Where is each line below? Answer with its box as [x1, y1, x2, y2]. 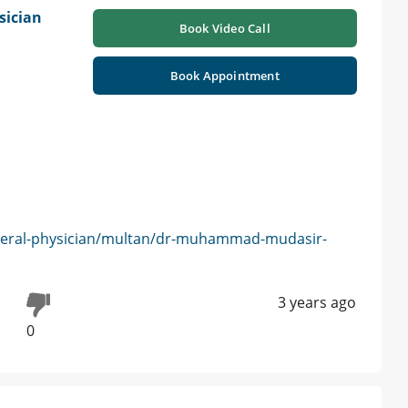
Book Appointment [169, 67, 280, 85]
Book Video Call [178, 20, 270, 37]
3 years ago [278, 292, 356, 313]
